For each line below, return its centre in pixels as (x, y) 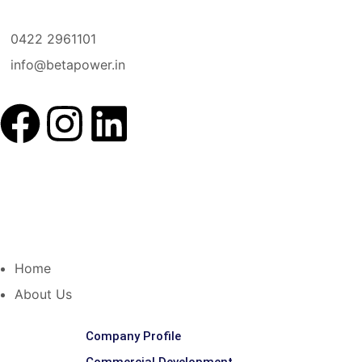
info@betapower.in (68, 65)
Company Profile (133, 336)
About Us (43, 294)
